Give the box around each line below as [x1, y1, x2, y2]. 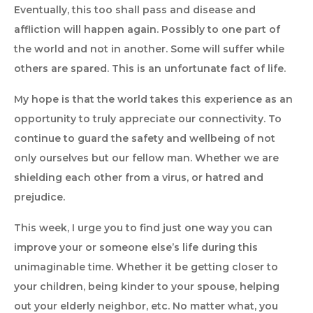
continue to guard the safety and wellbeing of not [14, 132, 275, 145]
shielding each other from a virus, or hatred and [14, 171, 263, 184]
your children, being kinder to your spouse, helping [14, 280, 279, 293]
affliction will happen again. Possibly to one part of [14, 23, 280, 36]
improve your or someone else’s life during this [14, 241, 258, 254]
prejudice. [14, 191, 65, 203]
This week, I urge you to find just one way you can [14, 221, 272, 234]
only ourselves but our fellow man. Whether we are [14, 152, 279, 164]
